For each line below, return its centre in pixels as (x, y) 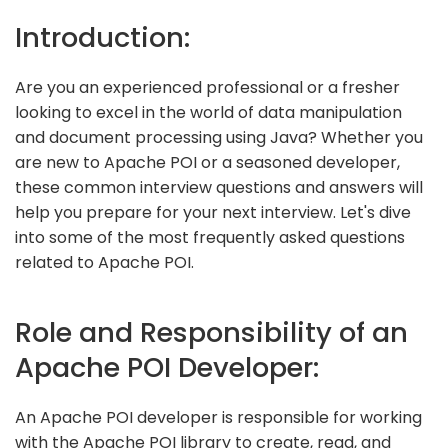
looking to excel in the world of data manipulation (208, 112)
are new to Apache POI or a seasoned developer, (207, 162)
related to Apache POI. (104, 262)
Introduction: (102, 37)
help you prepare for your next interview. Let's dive (213, 212)
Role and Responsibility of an (211, 332)
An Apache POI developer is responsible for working (218, 417)
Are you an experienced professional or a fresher (207, 87)
